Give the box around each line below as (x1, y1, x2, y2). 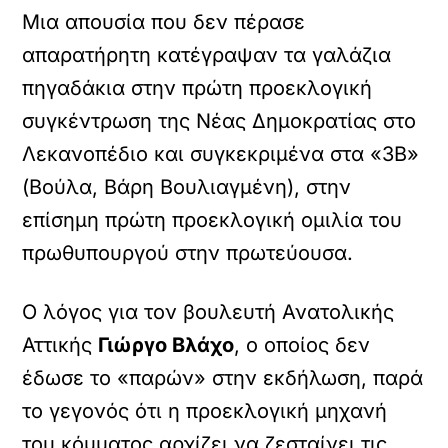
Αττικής (22, 333, 99, 357)
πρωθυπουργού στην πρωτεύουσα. (22, 241, 354, 265)
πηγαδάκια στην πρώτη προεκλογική (22, 76, 373, 100)
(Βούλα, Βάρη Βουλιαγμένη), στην (22, 175, 352, 199)
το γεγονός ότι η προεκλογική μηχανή (22, 399, 388, 423)
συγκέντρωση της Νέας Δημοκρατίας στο (22, 109, 417, 133)
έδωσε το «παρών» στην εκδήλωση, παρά (22, 366, 424, 390)
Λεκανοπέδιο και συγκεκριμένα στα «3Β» (22, 142, 420, 166)
